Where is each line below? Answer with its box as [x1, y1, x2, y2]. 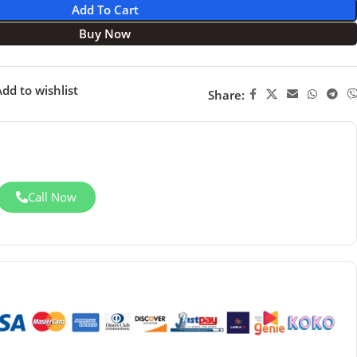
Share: [207, 86, 245, 103]
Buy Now [79, 25, 131, 41]
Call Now [27, 189, 76, 205]
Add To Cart [71, 2, 139, 18]
